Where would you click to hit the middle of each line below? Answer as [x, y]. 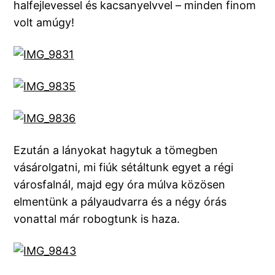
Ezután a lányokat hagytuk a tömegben [116, 150]
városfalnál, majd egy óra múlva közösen [120, 185]
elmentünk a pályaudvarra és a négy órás [120, 202]
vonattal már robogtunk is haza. [97, 219]
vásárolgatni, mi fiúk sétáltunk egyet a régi [124, 168]
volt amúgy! [44, 23]
